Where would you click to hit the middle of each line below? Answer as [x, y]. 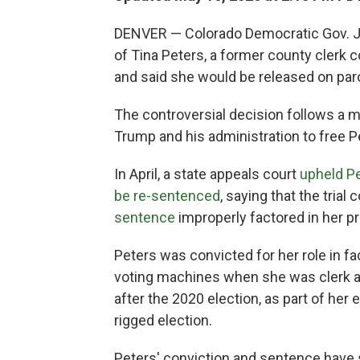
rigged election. [163, 321]
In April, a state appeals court [207, 174]
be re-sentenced [167, 196]
